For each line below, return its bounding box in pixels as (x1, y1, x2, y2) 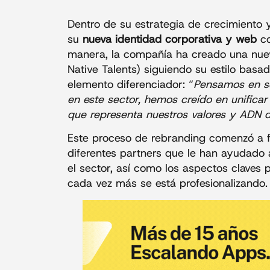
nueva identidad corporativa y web (79, 32, 257, 47)
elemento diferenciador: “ (67, 77, 193, 92)
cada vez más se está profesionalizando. (67, 176, 268, 191)
